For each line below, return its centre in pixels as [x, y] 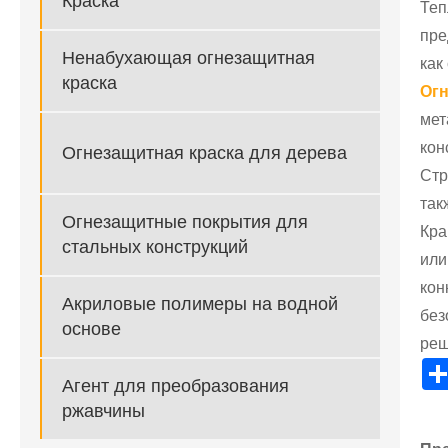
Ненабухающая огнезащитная [188, 58]
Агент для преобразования [175, 386]
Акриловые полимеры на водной [200, 304]
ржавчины [103, 411]
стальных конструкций [155, 247]
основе [91, 329]
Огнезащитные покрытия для [185, 222]
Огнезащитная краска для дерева [204, 152]
